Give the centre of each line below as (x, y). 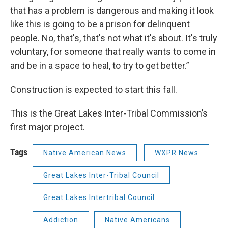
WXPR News (177, 153)
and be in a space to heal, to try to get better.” (100, 65)
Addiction (61, 220)
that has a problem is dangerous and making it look (112, 10)
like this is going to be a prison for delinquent (100, 24)
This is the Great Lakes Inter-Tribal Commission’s (109, 113)
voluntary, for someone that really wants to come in (113, 52)
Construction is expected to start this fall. (94, 89)
